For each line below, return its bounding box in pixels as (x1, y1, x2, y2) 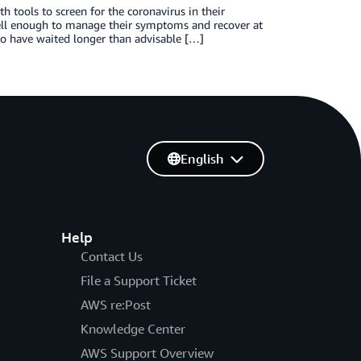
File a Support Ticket (80, 272, 197, 288)
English (180, 151, 224, 167)
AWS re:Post (80, 297, 151, 313)
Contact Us (80, 248, 143, 264)
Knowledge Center (80, 321, 185, 337)
